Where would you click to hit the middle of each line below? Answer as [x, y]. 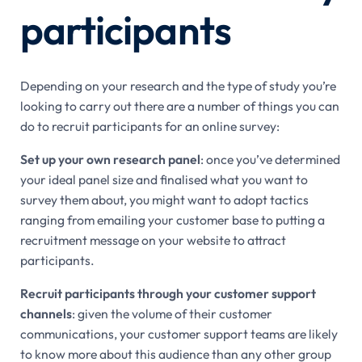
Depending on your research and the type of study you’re [178, 86]
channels [46, 314]
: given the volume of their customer [172, 314]
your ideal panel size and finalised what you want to [164, 180]
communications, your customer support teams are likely [179, 334]
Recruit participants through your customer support [168, 294]
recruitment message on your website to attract [153, 240]
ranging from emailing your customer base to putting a [172, 220]
